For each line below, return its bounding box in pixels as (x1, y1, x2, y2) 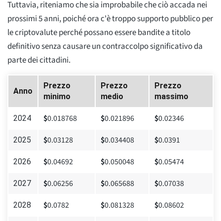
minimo (43, 91, 71, 101)
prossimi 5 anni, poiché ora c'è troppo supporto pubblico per (7, 12, 213, 25)
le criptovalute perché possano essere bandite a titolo (7, 26, 190, 38)
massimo (154, 91, 188, 101)
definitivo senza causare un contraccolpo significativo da (7, 40, 203, 52)
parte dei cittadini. (7, 54, 71, 66)
